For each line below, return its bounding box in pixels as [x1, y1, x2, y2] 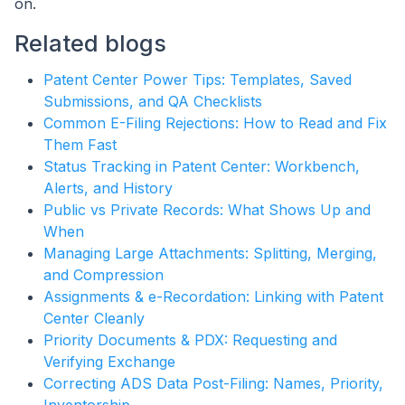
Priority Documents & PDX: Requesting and [43, 331, 337, 350]
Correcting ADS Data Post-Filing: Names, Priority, [43, 374, 383, 393]
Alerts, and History [43, 179, 173, 198]
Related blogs [14, 30, 166, 58]
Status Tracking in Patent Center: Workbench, [43, 157, 360, 176]
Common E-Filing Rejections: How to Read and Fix [43, 114, 387, 133]
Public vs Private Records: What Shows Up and [43, 201, 371, 220]
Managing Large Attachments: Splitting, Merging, [43, 244, 377, 263]
